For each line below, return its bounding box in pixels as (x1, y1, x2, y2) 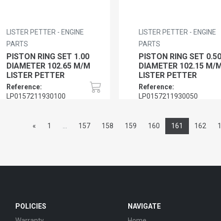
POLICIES (15, 202, 47, 210)
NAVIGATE (127, 202, 161, 210)
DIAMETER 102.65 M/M (6, 61, 90, 71)
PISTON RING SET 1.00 (6, 51, 89, 61)
